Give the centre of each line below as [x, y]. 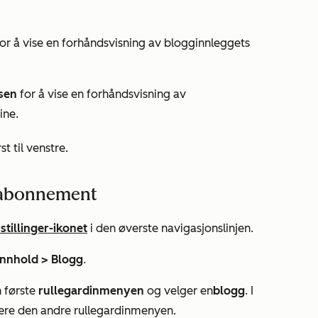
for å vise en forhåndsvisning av [102, 94]
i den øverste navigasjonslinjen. [170, 228]
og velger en [179, 291]
